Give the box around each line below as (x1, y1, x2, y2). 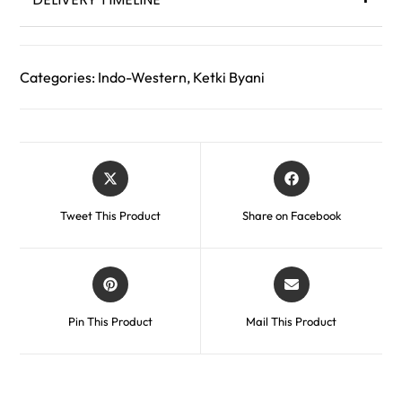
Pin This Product (67, 314, 153, 329)
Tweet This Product (59, 208, 161, 223)
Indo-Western (98, 68, 188, 87)
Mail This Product (246, 314, 337, 329)
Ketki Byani (193, 68, 266, 87)
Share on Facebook (241, 208, 341, 223)
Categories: (20, 68, 99, 87)
